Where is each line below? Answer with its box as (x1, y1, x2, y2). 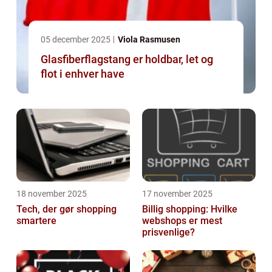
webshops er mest (142, 215, 222, 227)
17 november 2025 (142, 189, 212, 199)
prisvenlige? (142, 226, 195, 239)
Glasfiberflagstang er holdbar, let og (41, 53, 213, 66)
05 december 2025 (41, 35, 112, 45)
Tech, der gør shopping (16, 203, 117, 216)
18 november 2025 (16, 189, 87, 199)
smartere (16, 215, 56, 227)
